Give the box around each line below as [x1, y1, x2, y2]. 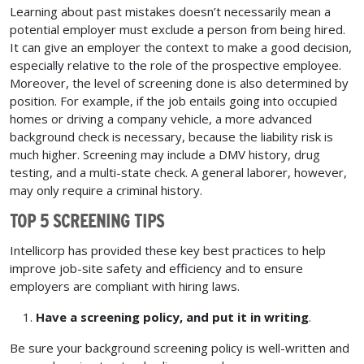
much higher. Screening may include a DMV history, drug [10, 145, 320, 162]
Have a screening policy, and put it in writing [36, 308, 309, 325]
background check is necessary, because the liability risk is [10, 128, 333, 145]
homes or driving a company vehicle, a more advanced [10, 110, 312, 127]
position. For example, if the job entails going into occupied [10, 92, 337, 109]
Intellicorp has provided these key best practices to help [10, 241, 326, 258]
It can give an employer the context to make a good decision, [10, 38, 352, 55]
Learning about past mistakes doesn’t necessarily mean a [10, 2, 331, 19]
